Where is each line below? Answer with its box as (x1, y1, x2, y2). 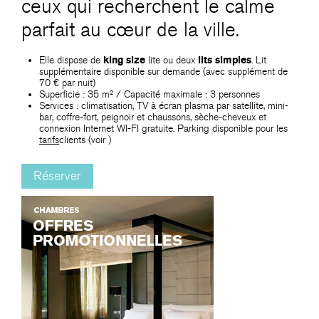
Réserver (33, 168, 81, 184)
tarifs (39, 133, 59, 146)
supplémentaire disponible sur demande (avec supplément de (39, 65, 288, 78)
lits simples (198, 53, 251, 66)
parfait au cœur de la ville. (21, 18, 239, 42)
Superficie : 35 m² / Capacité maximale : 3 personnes (39, 88, 260, 100)
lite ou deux (145, 53, 198, 66)
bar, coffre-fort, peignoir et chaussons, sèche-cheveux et (39, 110, 266, 123)
